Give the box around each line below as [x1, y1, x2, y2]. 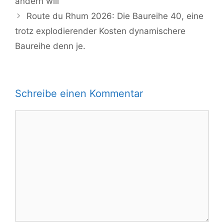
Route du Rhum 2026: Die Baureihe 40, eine [26, 10, 204, 21]
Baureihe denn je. [15, 40, 85, 51]
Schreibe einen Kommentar [15, 87, 143, 99]
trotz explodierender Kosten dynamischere [15, 25, 185, 36]
